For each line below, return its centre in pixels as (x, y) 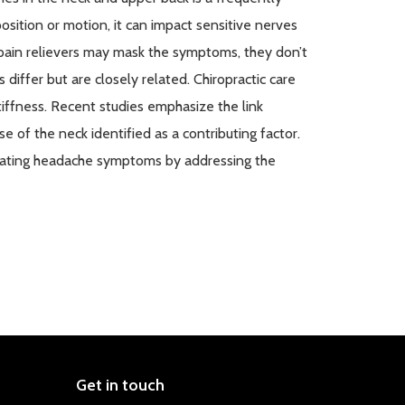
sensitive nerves (245, 24)
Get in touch (120, 385)
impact (171, 24)
